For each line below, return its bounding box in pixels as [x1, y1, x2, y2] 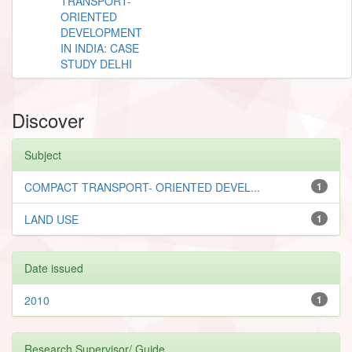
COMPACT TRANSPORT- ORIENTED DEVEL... [24, 178, 260, 195]
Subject [24, 146, 61, 163]
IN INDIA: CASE [60, 39, 139, 56]
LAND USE [24, 211, 79, 227]
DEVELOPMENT [60, 24, 142, 40]
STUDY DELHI [60, 55, 132, 71]
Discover [12, 105, 84, 134]
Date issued [24, 259, 83, 276]
